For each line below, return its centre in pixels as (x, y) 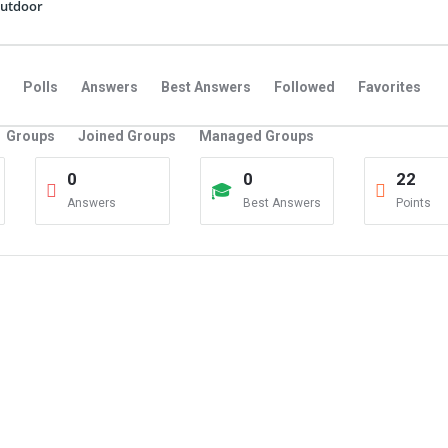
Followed (304, 87)
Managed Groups (256, 136)
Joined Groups (127, 136)
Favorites (389, 87)
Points (414, 203)
